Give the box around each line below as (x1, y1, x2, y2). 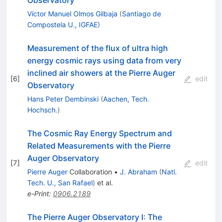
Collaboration (67, 167, 112, 176)
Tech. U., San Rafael (27, 178, 93, 187)
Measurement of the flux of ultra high (27, 43, 168, 53)
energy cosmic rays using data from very (27, 55, 181, 65)
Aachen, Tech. (103, 94, 149, 103)
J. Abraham (119, 167, 157, 176)
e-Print (27, 189, 49, 198)
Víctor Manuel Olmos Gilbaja (27, 9, 117, 18)
